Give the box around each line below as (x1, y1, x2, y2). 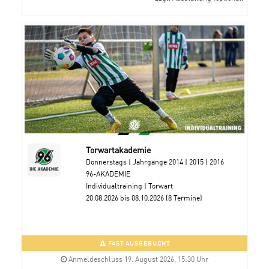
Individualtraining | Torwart (85, 180, 173, 191)
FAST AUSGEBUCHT (106, 239, 170, 247)
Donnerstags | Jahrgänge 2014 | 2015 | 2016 (85, 156, 224, 167)
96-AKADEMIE (85, 168, 130, 179)
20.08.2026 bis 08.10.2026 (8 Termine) (85, 192, 202, 203)
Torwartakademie (85, 144, 151, 156)
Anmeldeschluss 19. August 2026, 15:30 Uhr (67, 253, 208, 264)
